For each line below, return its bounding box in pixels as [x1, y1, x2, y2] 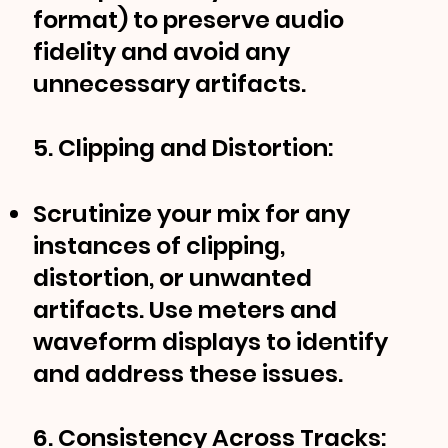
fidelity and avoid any [33, 35, 291, 69]
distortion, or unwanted [33, 261, 313, 295]
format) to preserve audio [33, 3, 345, 37]
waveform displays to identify [33, 325, 389, 359]
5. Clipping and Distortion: [33, 131, 339, 165]
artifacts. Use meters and [33, 293, 338, 327]
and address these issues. [33, 357, 344, 391]
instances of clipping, [33, 229, 286, 263]
